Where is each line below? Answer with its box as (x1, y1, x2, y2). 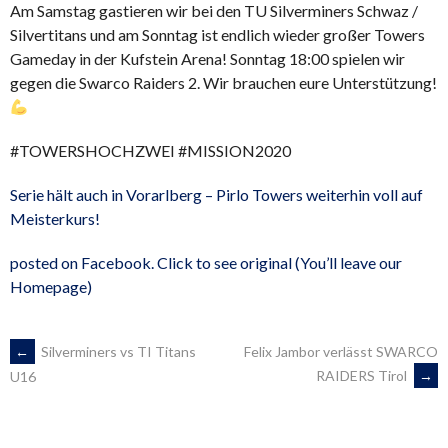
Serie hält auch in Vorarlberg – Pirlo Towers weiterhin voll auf (10, 185, 423, 205)
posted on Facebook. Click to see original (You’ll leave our (10, 253, 402, 273)
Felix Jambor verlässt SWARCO (244, 343, 438, 361)
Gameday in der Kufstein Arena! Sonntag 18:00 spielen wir (10, 49, 405, 69)
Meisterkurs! (10, 209, 100, 229)
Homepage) (10, 277, 92, 297)
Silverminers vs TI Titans (38, 343, 196, 361)
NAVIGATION (9, 392, 170, 446)
